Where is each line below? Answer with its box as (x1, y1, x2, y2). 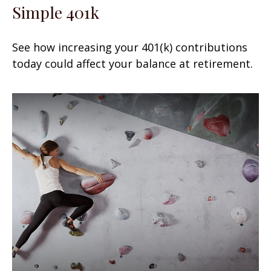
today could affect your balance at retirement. (12, 56, 253, 71)
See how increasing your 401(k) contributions (12, 40, 247, 55)
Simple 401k (12, 1, 99, 24)
